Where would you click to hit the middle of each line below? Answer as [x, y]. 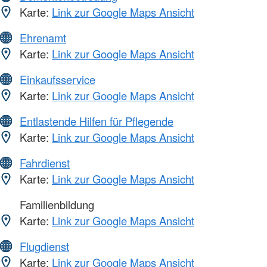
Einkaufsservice [58, 80]
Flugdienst [44, 246]
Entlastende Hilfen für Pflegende [97, 121]
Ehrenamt [43, 38]
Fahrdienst [45, 163]
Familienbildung [55, 205]
